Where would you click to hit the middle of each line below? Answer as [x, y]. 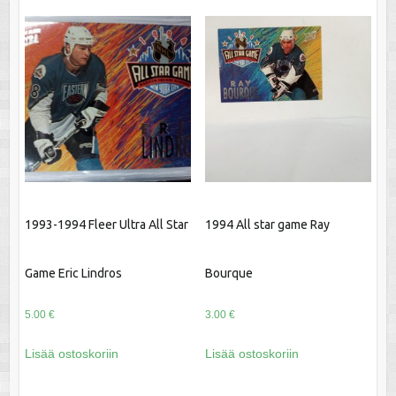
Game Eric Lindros [73, 274]
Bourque [228, 274]
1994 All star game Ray [267, 225]
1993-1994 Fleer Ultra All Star [106, 225]
